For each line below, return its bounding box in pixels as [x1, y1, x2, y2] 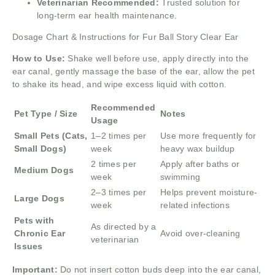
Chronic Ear [14, 228, 66, 238]
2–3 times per [91, 187, 147, 197]
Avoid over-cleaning [160, 228, 241, 238]
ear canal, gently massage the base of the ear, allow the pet [12, 66, 255, 76]
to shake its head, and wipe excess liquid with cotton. [12, 79, 227, 89]
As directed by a [91, 221, 157, 231]
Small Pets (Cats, [14, 130, 88, 141]
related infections [160, 199, 230, 210]
